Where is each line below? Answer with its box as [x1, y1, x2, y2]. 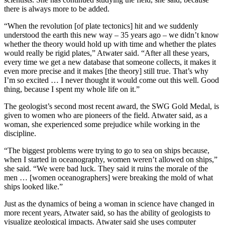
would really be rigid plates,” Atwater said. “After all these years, [4, 48, 209, 57]
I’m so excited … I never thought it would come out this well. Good [4, 75, 219, 84]
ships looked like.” [4, 182, 63, 191]
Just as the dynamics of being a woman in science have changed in [4, 199, 214, 208]
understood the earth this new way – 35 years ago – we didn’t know [4, 30, 219, 39]
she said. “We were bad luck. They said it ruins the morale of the [4, 164, 208, 173]
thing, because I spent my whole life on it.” [4, 84, 140, 93]
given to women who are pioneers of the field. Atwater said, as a [4, 110, 207, 120]
